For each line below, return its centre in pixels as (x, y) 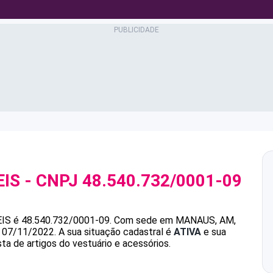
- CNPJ (51, 181)
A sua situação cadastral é (115, 232)
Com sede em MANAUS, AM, (175, 220)
